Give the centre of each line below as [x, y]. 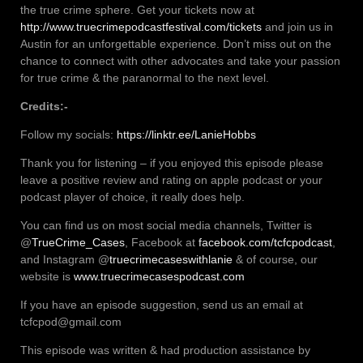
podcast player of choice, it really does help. [132, 196]
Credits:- [44, 106]
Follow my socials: [68, 134]
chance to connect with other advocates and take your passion [180, 60]
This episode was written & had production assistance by [165, 350]
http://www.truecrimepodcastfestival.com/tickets [141, 26]
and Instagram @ [65, 259]
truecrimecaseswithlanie [171, 259]
